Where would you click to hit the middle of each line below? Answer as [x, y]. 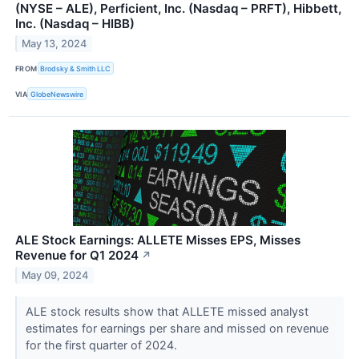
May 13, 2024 [54, 43]
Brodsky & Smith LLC [76, 68]
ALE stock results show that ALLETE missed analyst [167, 312]
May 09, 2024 [55, 276]
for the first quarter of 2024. [103, 345]
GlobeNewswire [57, 94]
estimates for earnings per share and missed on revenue [177, 329]
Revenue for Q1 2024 [77, 256]
